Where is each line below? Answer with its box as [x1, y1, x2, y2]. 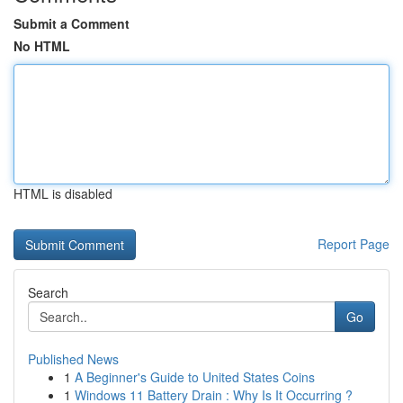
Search [28, 283, 68, 301]
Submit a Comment [13, 14, 130, 32]
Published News [28, 350, 119, 368]
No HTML [13, 37, 70, 55]
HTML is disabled [13, 184, 112, 202]
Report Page [318, 235, 390, 253]
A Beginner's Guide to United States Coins [75, 368, 315, 386]
